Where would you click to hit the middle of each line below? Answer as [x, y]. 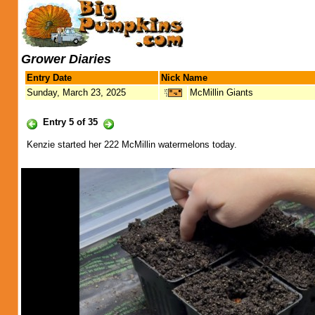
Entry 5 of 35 [70, 122]
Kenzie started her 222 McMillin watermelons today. [132, 144]
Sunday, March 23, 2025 [76, 92]
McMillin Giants [221, 92]
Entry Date [49, 78]
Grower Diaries [66, 59]
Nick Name [184, 78]
